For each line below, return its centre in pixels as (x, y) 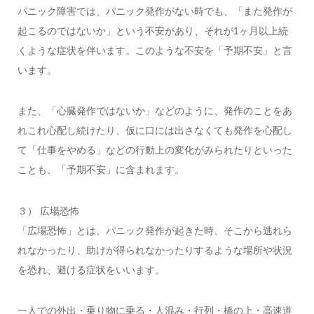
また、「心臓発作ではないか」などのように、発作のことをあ (155, 111)
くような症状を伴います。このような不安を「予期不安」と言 (155, 50)
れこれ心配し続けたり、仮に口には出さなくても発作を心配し (155, 131)
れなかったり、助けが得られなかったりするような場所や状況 (155, 250)
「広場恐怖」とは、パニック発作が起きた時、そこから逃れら (155, 230)
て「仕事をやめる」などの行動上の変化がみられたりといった (155, 150)
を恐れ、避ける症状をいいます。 (91, 269)
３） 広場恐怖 (48, 211)
